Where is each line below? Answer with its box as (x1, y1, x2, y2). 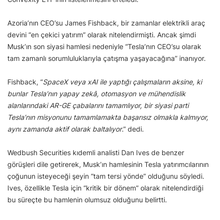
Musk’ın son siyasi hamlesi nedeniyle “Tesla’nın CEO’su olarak (7, 42, 201, 51)
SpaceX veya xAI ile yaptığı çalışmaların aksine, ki (43, 77, 202, 86)
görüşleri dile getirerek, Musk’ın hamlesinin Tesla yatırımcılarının (7, 160, 209, 168)
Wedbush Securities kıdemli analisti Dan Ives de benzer (7, 148, 184, 157)
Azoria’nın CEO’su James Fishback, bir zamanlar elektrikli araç (7, 18, 205, 27)
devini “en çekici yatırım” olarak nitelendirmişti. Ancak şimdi (7, 30, 196, 39)
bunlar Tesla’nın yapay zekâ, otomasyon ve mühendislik (7, 89, 186, 98)
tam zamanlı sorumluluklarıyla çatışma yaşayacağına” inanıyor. (7, 54, 206, 62)
